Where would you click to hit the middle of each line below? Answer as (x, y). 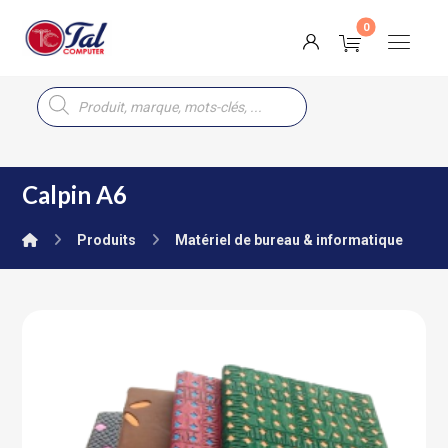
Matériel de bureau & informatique (289, 240)
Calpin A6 (75, 194)
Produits (107, 240)
